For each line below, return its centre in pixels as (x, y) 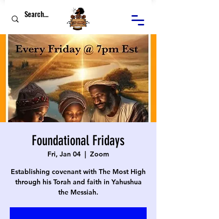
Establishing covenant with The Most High (78, 172)
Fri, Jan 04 (64, 154)
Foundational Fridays (78, 141)
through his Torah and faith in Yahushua (78, 182)
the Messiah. (78, 192)
